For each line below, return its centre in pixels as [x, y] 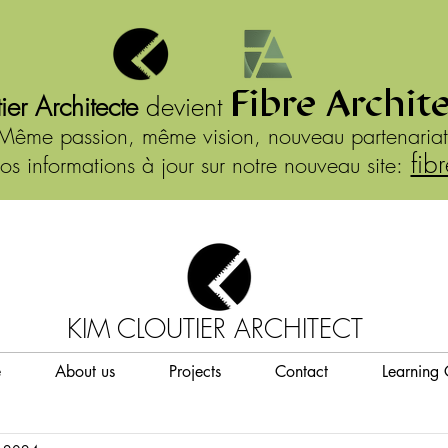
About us [85, 371]
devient [180, 107]
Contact [301, 371]
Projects [195, 371]
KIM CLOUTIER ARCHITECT [215, 329]
